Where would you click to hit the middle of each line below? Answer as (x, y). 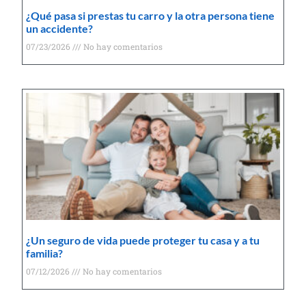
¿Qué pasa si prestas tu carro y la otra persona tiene (151, 16)
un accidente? (60, 29)
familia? (45, 253)
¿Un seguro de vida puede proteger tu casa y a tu (143, 240)
